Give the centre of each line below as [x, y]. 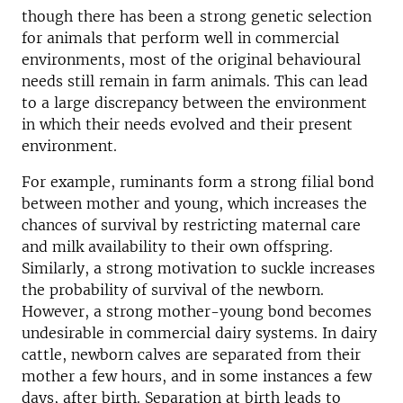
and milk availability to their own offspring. [177, 246]
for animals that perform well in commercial [180, 38]
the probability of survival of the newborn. [173, 290]
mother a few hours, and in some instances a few [197, 376]
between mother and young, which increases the [194, 203]
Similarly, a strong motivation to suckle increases [198, 268]
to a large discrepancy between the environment [194, 103]
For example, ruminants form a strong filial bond [198, 182]
